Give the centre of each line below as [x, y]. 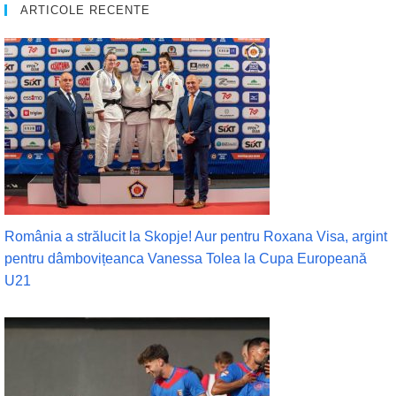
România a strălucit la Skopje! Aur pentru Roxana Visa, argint [196, 237]
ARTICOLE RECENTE [85, 11]
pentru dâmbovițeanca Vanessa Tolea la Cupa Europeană [186, 259]
